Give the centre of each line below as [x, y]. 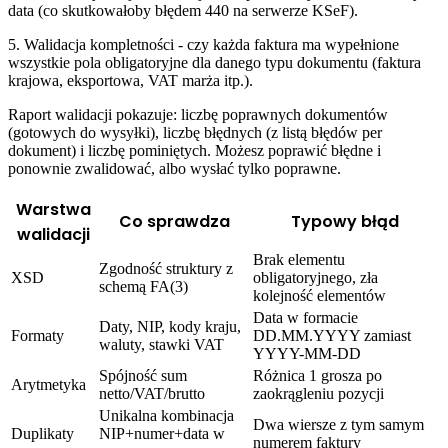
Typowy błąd [345, 222]
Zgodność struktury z [166, 269]
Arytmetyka [48, 385]
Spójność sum [143, 376]
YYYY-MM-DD [307, 354]
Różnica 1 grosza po [317, 376]
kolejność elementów [319, 296]
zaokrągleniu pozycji [318, 394]
